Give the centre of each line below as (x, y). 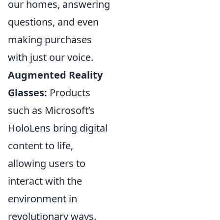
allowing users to (47, 164)
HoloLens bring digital (58, 128)
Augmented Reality (55, 75)
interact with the (45, 181)
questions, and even (53, 22)
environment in (42, 199)
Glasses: (27, 93)
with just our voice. (51, 57)
